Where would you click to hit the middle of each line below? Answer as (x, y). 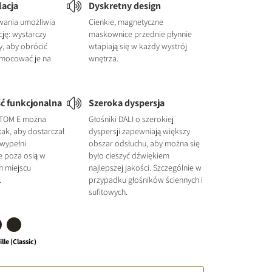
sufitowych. (108, 192)
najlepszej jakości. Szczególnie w (145, 168)
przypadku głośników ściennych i (145, 180)
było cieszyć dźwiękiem (129, 155)
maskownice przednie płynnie (140, 34)
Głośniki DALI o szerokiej (131, 119)
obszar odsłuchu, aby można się (144, 143)
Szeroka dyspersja (126, 103)
